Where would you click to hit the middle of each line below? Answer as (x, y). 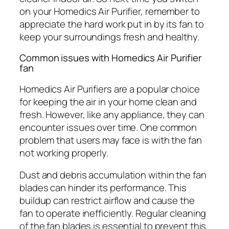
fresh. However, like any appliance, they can (112, 114)
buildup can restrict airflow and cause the (107, 201)
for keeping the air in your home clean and (108, 101)
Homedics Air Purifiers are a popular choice (110, 89)
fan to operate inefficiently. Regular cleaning (113, 213)
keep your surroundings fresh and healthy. (109, 37)
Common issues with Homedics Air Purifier (111, 58)
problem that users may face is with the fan (111, 140)
